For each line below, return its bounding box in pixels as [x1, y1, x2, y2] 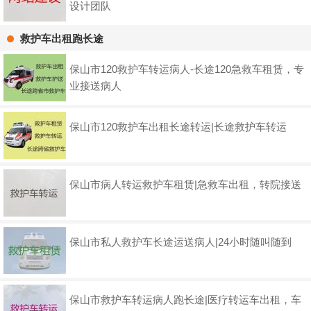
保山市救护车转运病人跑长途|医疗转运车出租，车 [69, 294, 301, 306]
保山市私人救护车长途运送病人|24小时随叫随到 [69, 236, 292, 249]
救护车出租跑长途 [20, 33, 103, 45]
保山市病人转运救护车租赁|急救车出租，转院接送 [69, 178, 301, 191]
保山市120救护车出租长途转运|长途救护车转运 [69, 121, 287, 133]
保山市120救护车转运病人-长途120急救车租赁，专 [69, 63, 304, 76]
